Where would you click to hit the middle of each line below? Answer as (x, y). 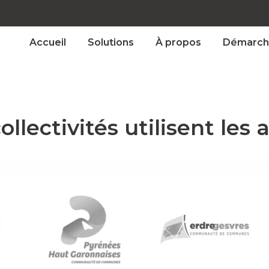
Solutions (111, 42)
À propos (178, 42)
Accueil (48, 42)
